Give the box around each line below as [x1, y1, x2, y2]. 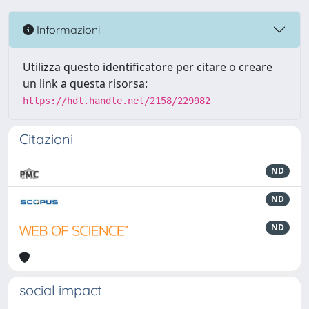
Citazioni [19, 130, 73, 148]
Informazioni [34, 22, 100, 37]
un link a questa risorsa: [23, 76, 148, 91]
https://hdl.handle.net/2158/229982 [23, 95, 210, 106]
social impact [19, 281, 102, 299]
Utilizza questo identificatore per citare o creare [23, 59, 272, 74]
